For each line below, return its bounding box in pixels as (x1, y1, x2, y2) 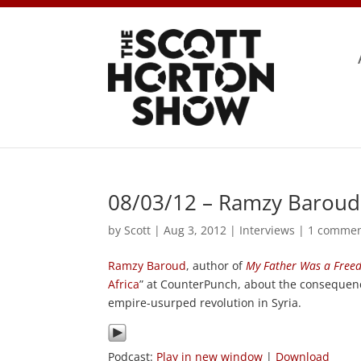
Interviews (239, 222, 296, 238)
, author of (186, 257, 247, 273)
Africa (108, 276, 140, 292)
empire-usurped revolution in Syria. (108, 294, 302, 310)
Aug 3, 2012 (164, 222, 227, 238)
